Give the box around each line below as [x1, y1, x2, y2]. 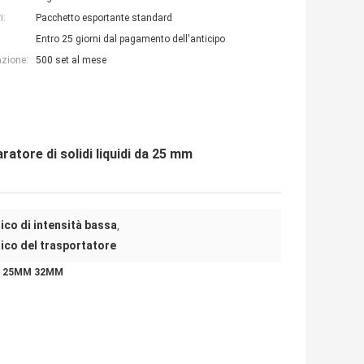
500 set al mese [36, 54, 106, 67]
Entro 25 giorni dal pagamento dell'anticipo [36, 33, 225, 45]
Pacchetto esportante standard [36, 12, 172, 24]
